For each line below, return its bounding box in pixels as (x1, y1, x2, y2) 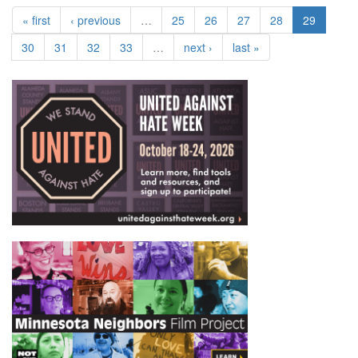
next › (184, 39, 213, 55)
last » (233, 39, 260, 55)
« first (22, 12, 50, 28)
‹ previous (70, 12, 121, 28)
